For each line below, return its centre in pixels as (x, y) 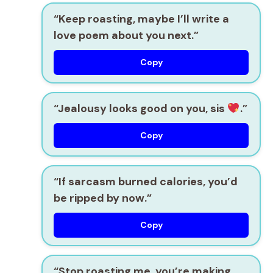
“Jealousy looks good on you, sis (140, 109)
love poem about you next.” (126, 36)
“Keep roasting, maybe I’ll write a (141, 19)
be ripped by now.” (103, 198)
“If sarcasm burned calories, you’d (146, 182)
